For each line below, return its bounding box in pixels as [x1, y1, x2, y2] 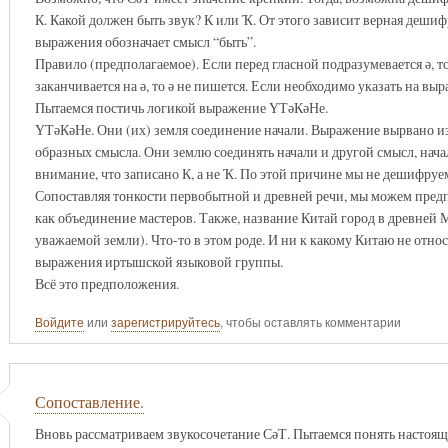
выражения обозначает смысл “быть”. [34, 31, 256, 51]
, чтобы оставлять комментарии [219, 313, 401, 332]
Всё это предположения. [34, 273, 179, 293]
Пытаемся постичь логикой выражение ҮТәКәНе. [34, 97, 328, 117]
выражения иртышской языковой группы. [34, 251, 283, 271]
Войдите [34, 313, 84, 332]
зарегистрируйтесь [110, 313, 220, 332]
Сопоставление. [34, 391, 144, 414]
